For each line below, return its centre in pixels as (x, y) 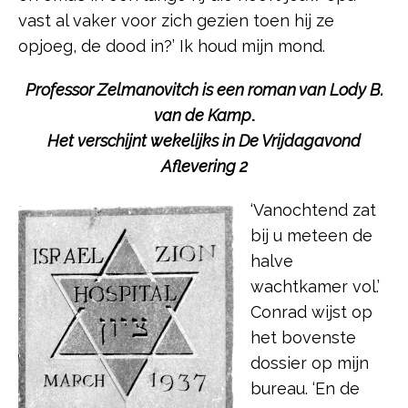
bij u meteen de (311, 236)
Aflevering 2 (204, 167)
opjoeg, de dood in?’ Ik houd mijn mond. (172, 46)
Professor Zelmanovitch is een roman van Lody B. (204, 90)
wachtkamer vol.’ (315, 287)
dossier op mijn (310, 363)
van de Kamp (202, 116)
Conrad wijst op (311, 312)
